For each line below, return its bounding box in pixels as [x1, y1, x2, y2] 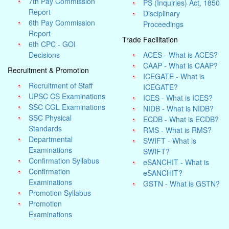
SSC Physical [29, 112, 72, 123]
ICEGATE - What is [143, 71, 205, 81]
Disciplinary [143, 8, 180, 18]
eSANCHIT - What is [143, 157, 210, 167]
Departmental [29, 134, 73, 144]
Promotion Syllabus [29, 188, 91, 198]
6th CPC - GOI [29, 39, 76, 49]
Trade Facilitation [122, 34, 178, 44]
